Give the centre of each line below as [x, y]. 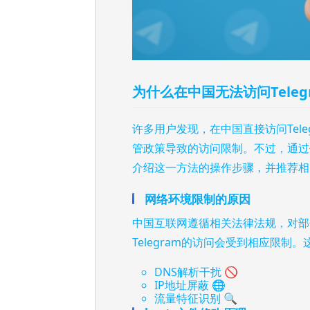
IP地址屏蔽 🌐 [190, 285]
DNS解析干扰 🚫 [196, 272]
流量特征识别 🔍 [196, 299]
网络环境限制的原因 [198, 199]
